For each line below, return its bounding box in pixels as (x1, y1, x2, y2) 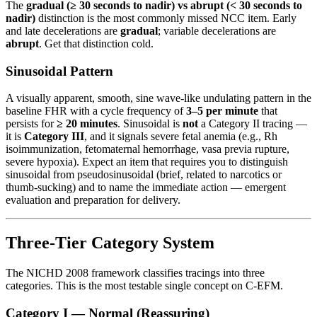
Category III (24, 130, 84, 143)
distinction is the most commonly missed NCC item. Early (35, 11, 296, 24)
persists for (6, 117, 57, 130)
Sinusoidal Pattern (6, 63, 113, 79)
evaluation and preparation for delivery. (6, 194, 180, 207)
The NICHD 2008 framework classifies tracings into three (6, 267, 265, 279)
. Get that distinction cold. (39, 37, 154, 50)
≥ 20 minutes (57, 117, 117, 130)
